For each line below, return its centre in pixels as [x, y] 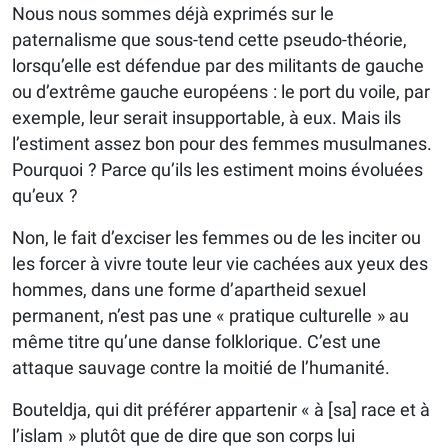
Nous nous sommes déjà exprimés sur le [173, 14]
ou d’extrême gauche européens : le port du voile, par [221, 92]
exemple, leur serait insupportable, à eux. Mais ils [206, 118]
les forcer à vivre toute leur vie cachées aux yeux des [220, 264]
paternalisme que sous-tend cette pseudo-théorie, [209, 40]
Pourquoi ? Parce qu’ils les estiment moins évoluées [217, 170]
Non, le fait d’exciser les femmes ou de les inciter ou [216, 238]
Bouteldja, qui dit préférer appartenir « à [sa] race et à [221, 410]
